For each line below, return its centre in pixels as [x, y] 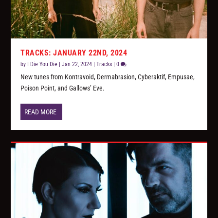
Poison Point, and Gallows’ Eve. [63, 88]
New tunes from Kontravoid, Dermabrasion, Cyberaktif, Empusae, [108, 77]
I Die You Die [43, 64]
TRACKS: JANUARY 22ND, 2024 [74, 53]
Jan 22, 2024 [77, 64]
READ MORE [41, 112]
